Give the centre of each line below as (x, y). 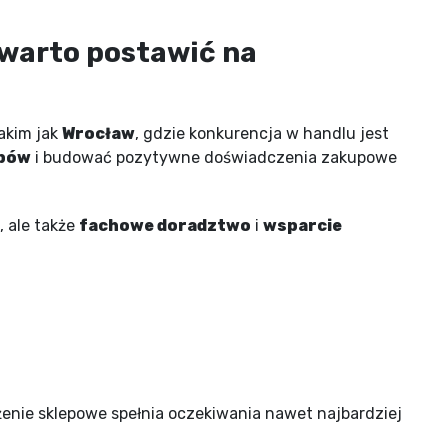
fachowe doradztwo (165, 225)
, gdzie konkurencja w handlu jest (262, 133)
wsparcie (302, 225)
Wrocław (98, 133)
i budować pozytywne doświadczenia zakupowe (214, 157)
